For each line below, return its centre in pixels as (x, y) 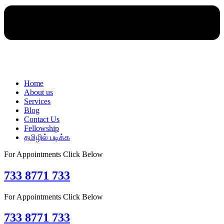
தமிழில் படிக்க (47, 137)
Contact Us (42, 119)
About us (38, 92)
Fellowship (41, 128)
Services (37, 101)
